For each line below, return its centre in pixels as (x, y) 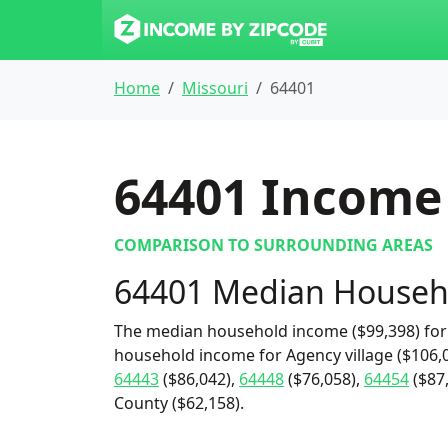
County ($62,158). (179, 403)
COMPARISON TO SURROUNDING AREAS (273, 245)
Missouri (215, 88)
